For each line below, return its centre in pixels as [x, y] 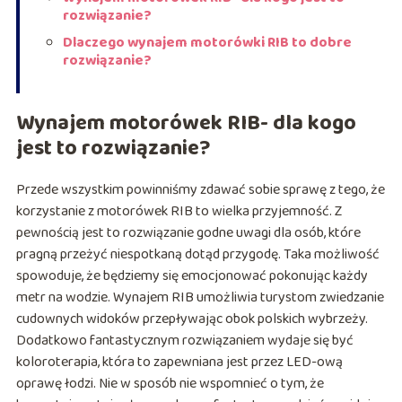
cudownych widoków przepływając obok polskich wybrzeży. [192, 319]
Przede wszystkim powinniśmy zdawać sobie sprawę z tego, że [200, 190]
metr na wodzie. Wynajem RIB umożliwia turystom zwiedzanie [200, 298]
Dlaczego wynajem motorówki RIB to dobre [207, 43]
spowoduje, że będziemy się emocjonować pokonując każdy [192, 276]
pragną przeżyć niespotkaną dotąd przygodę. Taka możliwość [197, 255]
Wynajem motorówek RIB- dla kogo [186, 124]
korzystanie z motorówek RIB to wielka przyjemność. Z [179, 212]
